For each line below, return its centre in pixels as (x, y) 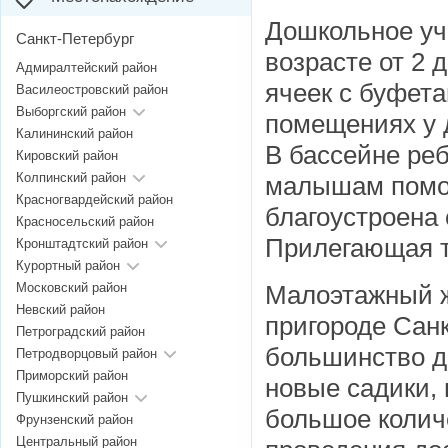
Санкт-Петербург (75, 39)
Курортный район (68, 266)
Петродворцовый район (86, 354)
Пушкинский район (72, 398)
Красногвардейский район (94, 200)
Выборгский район (71, 112)
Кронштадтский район (82, 244)
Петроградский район (80, 332)
